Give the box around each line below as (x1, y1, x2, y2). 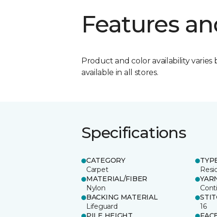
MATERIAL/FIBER (86, 174, 148, 183)
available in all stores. (81, 67, 158, 77)
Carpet (86, 165, 108, 174)
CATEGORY (86, 155, 125, 165)
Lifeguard (86, 201, 118, 211)
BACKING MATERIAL (86, 192, 158, 201)
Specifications (81, 123, 186, 142)
